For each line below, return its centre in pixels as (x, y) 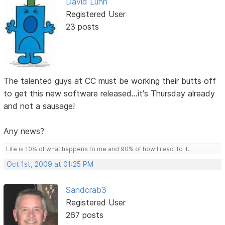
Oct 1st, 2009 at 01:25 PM (50, 164)
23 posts (82, 27)
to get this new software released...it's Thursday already (109, 93)
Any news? (24, 131)
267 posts (84, 215)
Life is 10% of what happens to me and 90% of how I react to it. (98, 149)
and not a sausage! (39, 106)
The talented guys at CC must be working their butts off (110, 81)
